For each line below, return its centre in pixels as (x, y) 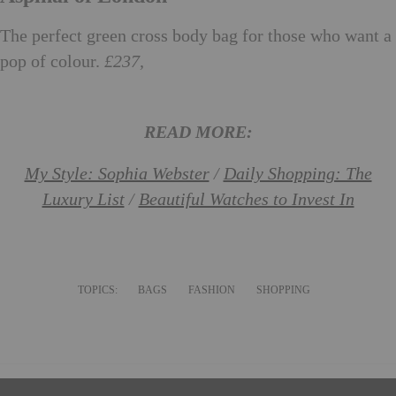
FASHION (211, 289)
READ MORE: (198, 133)
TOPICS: (99, 289)
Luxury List (83, 199)
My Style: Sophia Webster (117, 174)
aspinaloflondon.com (226, 62)
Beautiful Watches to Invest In (246, 199)
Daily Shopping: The (297, 174)
